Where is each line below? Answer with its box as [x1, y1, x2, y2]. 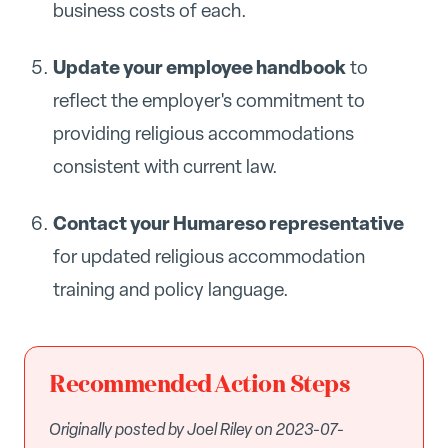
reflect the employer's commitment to [52, 88, 365, 113]
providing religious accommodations [52, 121, 354, 146]
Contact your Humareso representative [52, 209, 404, 236]
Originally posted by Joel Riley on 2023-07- [49, 417, 344, 440]
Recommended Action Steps [49, 367, 351, 402]
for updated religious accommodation [52, 243, 365, 269]
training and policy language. [52, 276, 289, 302]
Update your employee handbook [52, 54, 346, 80]
